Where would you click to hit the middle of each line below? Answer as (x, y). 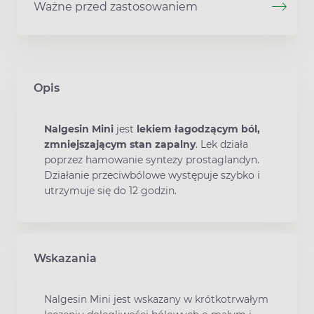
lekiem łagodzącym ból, (197, 129)
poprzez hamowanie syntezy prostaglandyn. (152, 159)
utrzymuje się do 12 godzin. (110, 190)
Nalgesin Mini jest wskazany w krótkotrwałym (156, 300)
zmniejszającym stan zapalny (120, 144)
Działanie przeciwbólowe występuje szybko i (152, 175)
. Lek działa (222, 144)
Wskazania (65, 259)
